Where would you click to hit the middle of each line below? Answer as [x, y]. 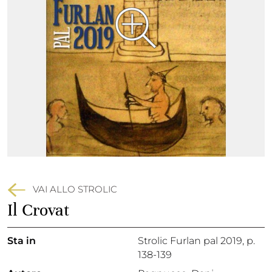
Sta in [22, 241]
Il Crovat [38, 210]
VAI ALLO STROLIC [75, 189]
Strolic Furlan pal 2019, [192, 241]
